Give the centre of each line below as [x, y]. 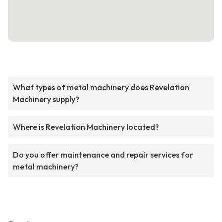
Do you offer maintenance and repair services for [103, 155]
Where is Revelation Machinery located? [86, 127]
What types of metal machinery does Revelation [101, 87]
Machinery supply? [46, 99]
